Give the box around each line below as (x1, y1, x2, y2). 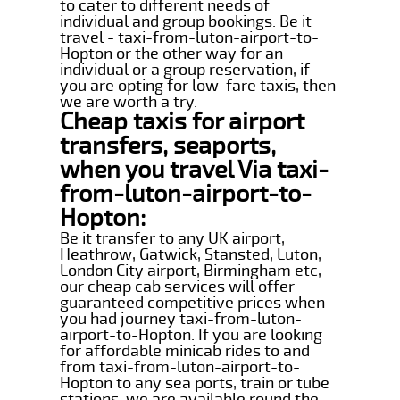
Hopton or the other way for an (60, 43, 284, 63)
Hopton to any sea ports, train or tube (60, 372, 330, 393)
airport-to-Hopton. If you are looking (60, 324, 323, 345)
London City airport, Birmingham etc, (60, 260, 322, 280)
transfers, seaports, (60, 130, 277, 161)
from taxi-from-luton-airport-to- (60, 356, 301, 377)
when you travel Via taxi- (60, 154, 329, 185)
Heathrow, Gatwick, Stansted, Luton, (60, 244, 322, 264)
